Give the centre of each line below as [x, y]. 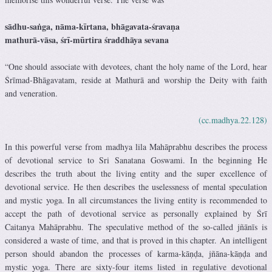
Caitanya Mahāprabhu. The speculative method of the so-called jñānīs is [136, 226]
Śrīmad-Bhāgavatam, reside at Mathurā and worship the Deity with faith [136, 80]
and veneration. [31, 93]
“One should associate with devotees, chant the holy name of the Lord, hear [136, 66]
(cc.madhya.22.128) [233, 120]
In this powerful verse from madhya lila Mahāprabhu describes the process [136, 146]
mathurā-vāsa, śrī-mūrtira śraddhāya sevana [87, 39]
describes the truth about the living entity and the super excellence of [136, 173]
